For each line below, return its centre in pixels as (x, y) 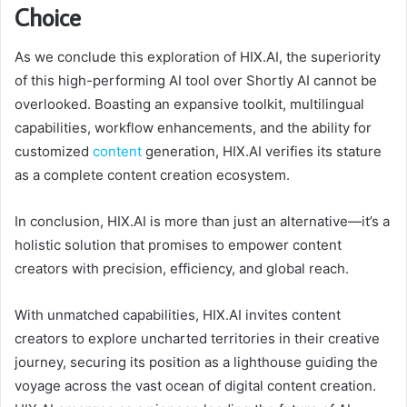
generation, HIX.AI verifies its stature (262, 152)
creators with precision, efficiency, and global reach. (184, 269)
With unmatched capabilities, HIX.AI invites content (178, 315)
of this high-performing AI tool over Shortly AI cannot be (196, 81)
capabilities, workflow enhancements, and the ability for (193, 128)
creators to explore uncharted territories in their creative (197, 339)
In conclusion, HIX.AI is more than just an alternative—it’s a (202, 222)
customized (54, 152)
